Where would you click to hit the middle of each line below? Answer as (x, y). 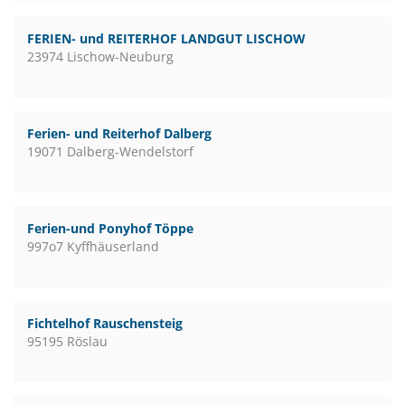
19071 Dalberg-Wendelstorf (110, 151)
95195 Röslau (67, 341)
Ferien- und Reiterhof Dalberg (119, 133)
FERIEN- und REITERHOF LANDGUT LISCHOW (166, 38)
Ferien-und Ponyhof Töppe (110, 228)
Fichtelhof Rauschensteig (105, 323)
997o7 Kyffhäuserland (93, 246)
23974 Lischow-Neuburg (100, 57)
